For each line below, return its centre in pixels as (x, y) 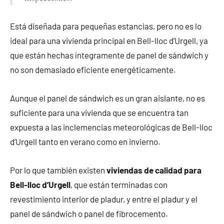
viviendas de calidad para (154, 170)
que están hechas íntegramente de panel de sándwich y (109, 55)
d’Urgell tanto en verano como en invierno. (85, 142)
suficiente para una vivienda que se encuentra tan (99, 113)
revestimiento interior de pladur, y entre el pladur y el (104, 199)
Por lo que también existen (58, 170)
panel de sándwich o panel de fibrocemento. (89, 214)
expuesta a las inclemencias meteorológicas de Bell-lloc (111, 127)
